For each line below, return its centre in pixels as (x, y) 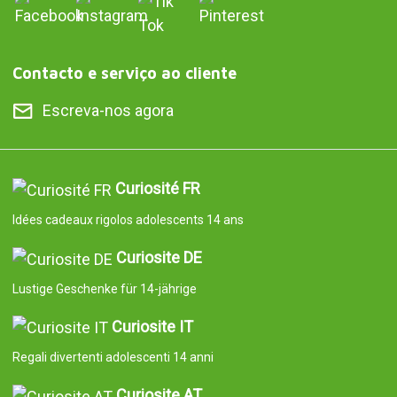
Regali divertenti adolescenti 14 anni (113, 358)
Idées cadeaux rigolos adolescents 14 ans (128, 219)
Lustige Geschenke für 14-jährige (104, 288)
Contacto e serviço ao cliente (124, 74)
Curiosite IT (152, 326)
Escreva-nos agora (108, 111)
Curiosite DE (159, 257)
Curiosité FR (157, 189)
